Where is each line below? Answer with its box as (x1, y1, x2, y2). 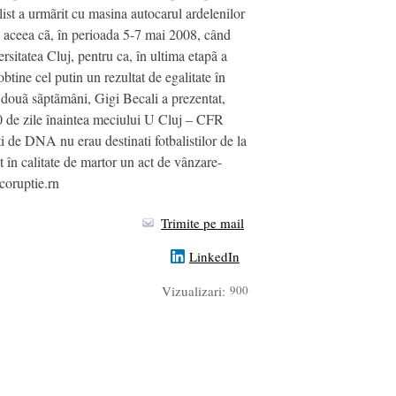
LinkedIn (189, 247, 240, 266)
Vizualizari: (162, 281, 225, 300)
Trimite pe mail (161, 214, 244, 232)
